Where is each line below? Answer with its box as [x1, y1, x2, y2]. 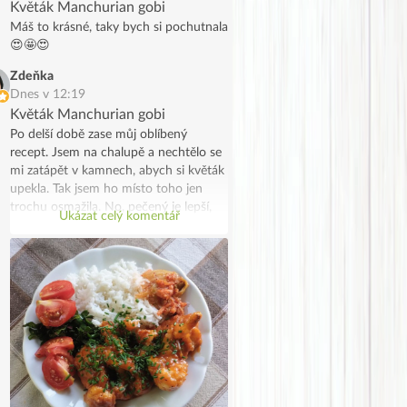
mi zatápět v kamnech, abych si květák [10, 164, 224, 177]
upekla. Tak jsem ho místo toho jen [10, 182, 203, 195]
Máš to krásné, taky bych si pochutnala [10, 20, 228, 34]
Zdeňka [10, 69, 54, 83]
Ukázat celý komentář [58, 209, 180, 223]
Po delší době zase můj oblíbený [10, 127, 187, 141]
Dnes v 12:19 [10, 87, 85, 101]
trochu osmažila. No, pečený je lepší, [10, 200, 212, 213]
